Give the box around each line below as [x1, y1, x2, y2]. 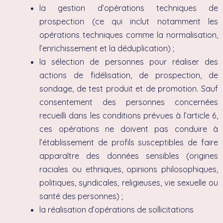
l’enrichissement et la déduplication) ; [39, 43, 175, 53]
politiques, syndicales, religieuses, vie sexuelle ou [39, 177, 218, 188]
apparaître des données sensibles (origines [39, 150, 218, 161]
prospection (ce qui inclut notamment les [39, 16, 218, 26]
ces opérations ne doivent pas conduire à [39, 123, 218, 134]
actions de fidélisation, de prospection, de [39, 70, 218, 80]
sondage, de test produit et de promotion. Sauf [39, 83, 218, 94]
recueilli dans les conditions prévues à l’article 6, [39, 110, 218, 120]
